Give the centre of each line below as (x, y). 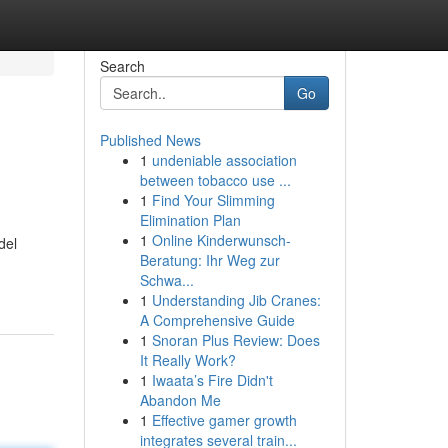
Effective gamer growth (224, 420)
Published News (150, 140)
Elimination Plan (190, 220)
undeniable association (224, 160)
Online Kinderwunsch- (221, 240)
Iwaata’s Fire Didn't (212, 380)
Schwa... (166, 280)
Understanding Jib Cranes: (236, 300)
